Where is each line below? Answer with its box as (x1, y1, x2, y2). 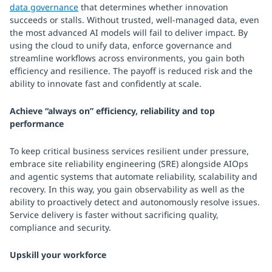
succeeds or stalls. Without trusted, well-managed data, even (10, 14, 259, 25)
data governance (10, 1, 78, 13)
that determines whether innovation (78, 1, 228, 13)
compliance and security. (10, 222, 111, 233)
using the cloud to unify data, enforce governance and (10, 39, 232, 51)
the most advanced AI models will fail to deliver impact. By (10, 27, 248, 38)
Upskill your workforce (10, 249, 106, 260)
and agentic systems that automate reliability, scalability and (10, 171, 257, 182)
